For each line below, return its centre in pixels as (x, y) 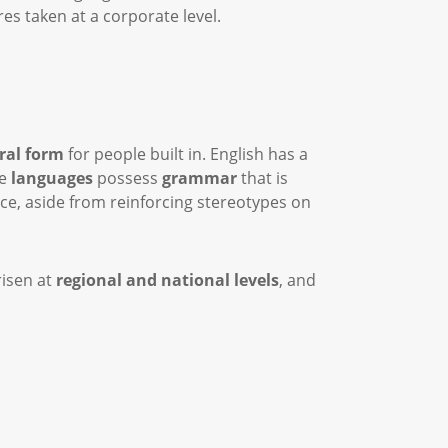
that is (264, 178)
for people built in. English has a (186, 154)
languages (54, 178)
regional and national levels (167, 280)
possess (129, 178)
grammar (201, 178)
